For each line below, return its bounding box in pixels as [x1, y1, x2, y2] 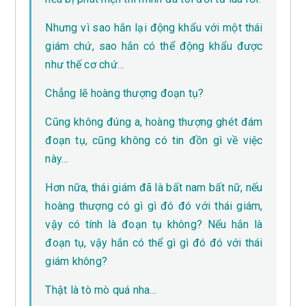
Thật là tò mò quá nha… [45, 283, 157, 297]
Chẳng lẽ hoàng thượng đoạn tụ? [45, 87, 204, 100]
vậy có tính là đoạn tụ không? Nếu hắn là [45, 218, 263, 232]
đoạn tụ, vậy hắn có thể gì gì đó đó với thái [45, 236, 263, 250]
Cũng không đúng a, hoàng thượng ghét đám [45, 115, 263, 129]
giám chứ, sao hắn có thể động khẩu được [45, 40, 263, 53]
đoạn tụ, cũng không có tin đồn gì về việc [45, 134, 263, 148]
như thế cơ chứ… [45, 58, 124, 72]
